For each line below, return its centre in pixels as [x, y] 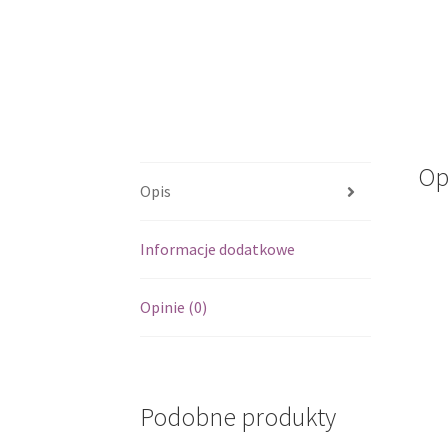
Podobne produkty [238, 416]
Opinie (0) [174, 307]
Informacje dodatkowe [218, 249]
